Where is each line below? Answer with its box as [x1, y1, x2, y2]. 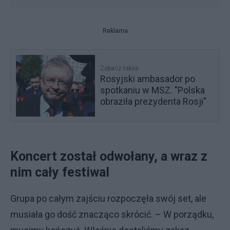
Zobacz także [100, 65, 139, 72]
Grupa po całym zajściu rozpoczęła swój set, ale [10, 193, 206, 204]
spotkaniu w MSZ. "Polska [100, 85, 205, 95]
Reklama [102, 27, 128, 34]
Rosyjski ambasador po [100, 73, 196, 84]
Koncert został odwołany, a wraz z [10, 149, 207, 164]
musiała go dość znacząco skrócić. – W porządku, [10, 209, 214, 220]
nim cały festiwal [10, 165, 112, 180]
